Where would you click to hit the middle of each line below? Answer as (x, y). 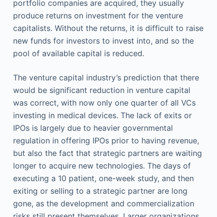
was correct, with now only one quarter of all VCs (104, 103)
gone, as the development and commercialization (103, 203)
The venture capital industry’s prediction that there (106, 77)
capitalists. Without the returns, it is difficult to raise (108, 28)
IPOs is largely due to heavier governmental (93, 128)
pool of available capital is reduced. (78, 53)
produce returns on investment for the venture (98, 15)
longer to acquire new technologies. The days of (102, 166)
